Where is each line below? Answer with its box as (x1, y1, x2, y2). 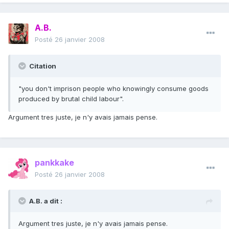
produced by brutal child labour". (18, 95, 124, 103)
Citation (28, 62, 56, 71)
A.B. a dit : (29, 197, 62, 205)
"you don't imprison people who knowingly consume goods (18, 84, 209, 93)
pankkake (35, 157, 74, 168)
